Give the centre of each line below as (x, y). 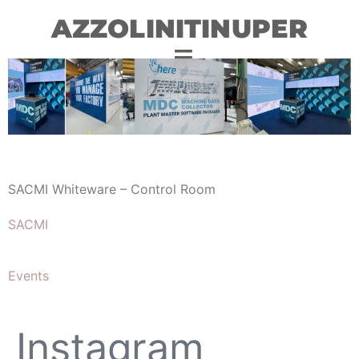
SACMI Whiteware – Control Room (112, 190)
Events (28, 276)
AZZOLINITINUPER (179, 28)
